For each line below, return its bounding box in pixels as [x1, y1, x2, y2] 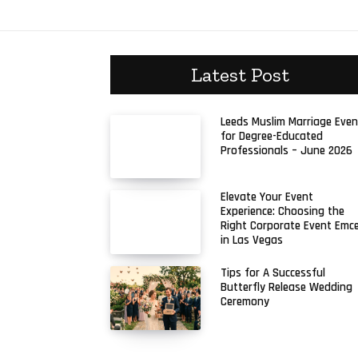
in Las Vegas [221, 233, 284, 249]
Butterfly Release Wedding [221, 280, 353, 296]
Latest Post [190, 62, 289, 86]
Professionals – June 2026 [221, 142, 353, 158]
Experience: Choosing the [221, 204, 345, 220]
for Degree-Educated [221, 128, 324, 144]
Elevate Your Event [221, 189, 314, 205]
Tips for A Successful [221, 265, 326, 281]
